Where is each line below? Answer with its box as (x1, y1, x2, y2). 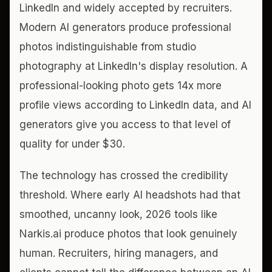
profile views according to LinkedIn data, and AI (19, 98, 251, 111)
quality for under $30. (19, 137, 125, 150)
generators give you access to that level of (19, 118, 231, 131)
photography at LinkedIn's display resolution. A (19, 59, 248, 72)
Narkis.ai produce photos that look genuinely (19, 227, 237, 240)
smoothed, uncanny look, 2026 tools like (19, 208, 217, 220)
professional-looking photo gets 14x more (19, 79, 222, 92)
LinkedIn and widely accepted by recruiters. (19, 1, 232, 14)
